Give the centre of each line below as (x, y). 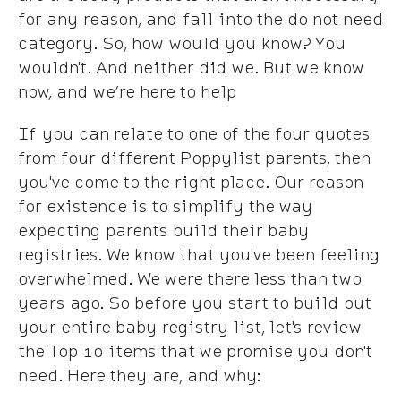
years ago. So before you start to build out (194, 303)
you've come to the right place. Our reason (190, 182)
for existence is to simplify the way (165, 206)
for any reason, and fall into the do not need (200, 19)
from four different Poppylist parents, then (194, 158)
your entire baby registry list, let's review (190, 327)
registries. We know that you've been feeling (199, 254)
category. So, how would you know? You (182, 43)
